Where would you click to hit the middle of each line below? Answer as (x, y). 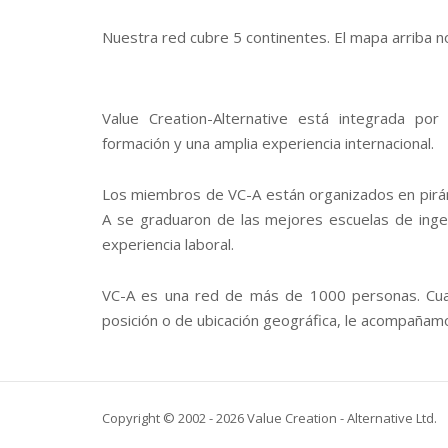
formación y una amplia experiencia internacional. (268, 142)
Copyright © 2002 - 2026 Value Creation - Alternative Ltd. (269, 418)
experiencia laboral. (168, 243)
